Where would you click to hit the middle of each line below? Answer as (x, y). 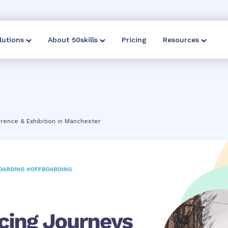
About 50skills (73, 40)
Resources (181, 40)
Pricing (134, 40)
